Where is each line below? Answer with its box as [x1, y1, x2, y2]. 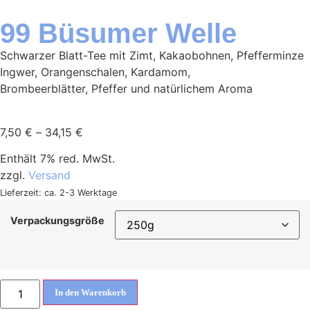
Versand [28, 167, 71, 182]
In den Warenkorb [55, 287, 127, 298]
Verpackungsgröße [10, 215, 104, 227]
